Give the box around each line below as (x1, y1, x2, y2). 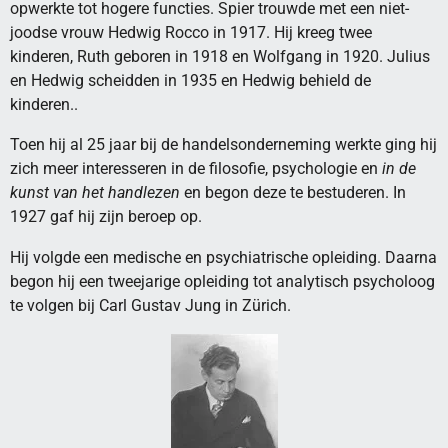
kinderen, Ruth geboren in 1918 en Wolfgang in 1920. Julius (10, 46, 430, 66)
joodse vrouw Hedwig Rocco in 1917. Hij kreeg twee (10, 22, 372, 42)
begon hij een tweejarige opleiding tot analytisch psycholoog (10, 271, 435, 291)
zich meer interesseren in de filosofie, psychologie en (10, 159, 382, 179)
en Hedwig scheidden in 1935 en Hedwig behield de (10, 70, 371, 90)
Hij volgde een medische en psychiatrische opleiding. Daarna (10, 247, 437, 267)
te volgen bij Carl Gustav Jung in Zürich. (10, 295, 291, 315)
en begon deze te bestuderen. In (180, 183, 406, 203)
